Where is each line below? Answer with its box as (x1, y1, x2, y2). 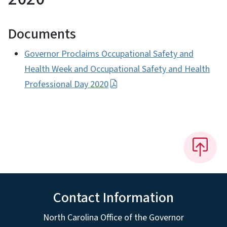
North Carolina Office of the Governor (43, 211, 184, 224)
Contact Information (53, 187, 174, 208)
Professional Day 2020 (24, 78, 108, 91)
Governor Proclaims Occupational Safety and (24, 47, 194, 60)
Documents (8, 23, 76, 44)
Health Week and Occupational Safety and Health (24, 62, 210, 75)
